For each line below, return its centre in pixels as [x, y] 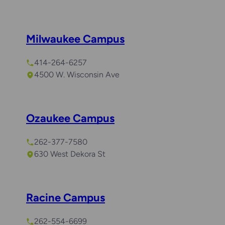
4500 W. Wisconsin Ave [77, 75]
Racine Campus [66, 198]
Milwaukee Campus [75, 39]
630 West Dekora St [70, 154]
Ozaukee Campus [70, 119]
